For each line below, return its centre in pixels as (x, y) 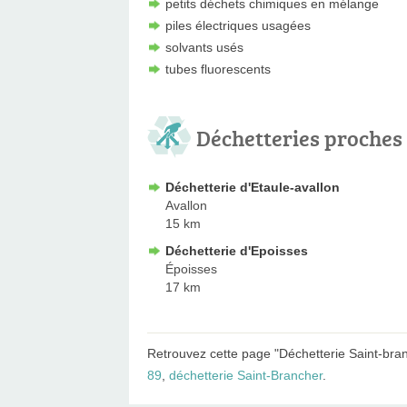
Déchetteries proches (299, 137)
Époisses (191, 268)
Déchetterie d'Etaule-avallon (253, 187)
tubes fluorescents (218, 69)
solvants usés (204, 47)
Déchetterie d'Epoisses (237, 250)
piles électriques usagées (238, 25)
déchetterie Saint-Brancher (246, 375)
